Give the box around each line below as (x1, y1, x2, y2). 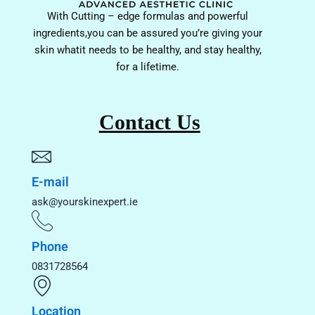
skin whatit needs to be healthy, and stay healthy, (34, 44, 262, 57)
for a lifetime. (116, 60, 179, 74)
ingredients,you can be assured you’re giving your (33, 27, 262, 40)
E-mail (32, 174, 69, 190)
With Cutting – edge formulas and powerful (47, 10, 248, 23)
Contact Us (98, 110, 200, 134)
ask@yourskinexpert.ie (32, 195, 138, 209)
